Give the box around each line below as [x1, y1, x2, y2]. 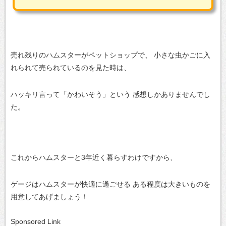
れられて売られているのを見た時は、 [11, 64, 131, 72]
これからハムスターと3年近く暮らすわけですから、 [11, 153, 177, 161]
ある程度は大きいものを [131, 180, 210, 188]
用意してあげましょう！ [11, 193, 88, 201]
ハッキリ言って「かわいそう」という [11, 90, 131, 98]
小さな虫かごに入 [152, 51, 210, 59]
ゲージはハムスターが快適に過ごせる [11, 180, 131, 188]
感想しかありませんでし [131, 90, 210, 98]
